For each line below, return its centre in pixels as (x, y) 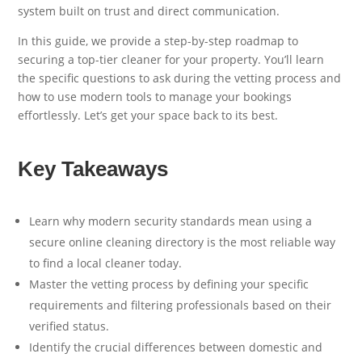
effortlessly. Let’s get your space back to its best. (148, 115)
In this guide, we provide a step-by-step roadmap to (158, 40)
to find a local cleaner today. (106, 263)
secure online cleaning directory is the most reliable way (183, 242)
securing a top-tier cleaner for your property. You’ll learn (171, 59)
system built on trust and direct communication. (149, 11)
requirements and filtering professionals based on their (181, 305)
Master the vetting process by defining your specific (169, 284)
